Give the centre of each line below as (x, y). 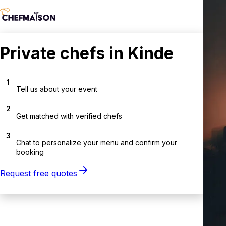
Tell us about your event (57, 89)
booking (30, 152)
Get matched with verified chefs (69, 116)
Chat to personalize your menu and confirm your (97, 142)
